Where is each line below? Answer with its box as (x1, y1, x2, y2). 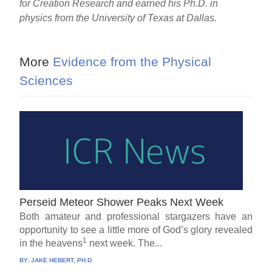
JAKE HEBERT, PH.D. (31, 256, 94, 263)
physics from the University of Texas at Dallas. (19, 12, 217, 23)
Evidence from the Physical (49, 54, 212, 69)
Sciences (19, 73, 73, 87)
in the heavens (19, 237, 83, 248)
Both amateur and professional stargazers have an (19, 211, 253, 222)
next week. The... (87, 237, 163, 248)
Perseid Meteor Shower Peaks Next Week (19, 195, 224, 208)
